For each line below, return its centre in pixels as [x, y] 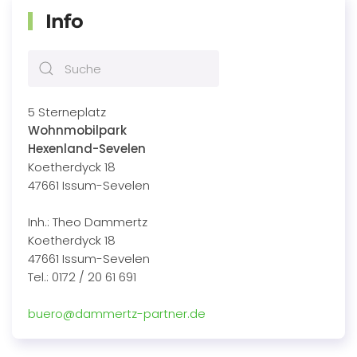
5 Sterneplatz [67, 112]
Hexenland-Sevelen [87, 149]
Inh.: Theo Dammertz [88, 222]
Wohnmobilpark [77, 131]
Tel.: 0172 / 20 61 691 [82, 277]
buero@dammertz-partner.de [117, 314]
